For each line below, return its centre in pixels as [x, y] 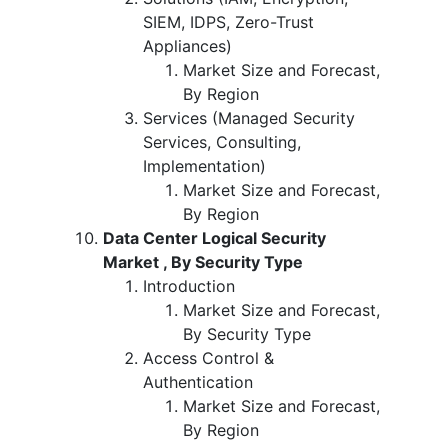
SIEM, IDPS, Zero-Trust [228, 21]
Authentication [198, 381]
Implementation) [204, 165]
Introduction [189, 285]
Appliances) [187, 45]
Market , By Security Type [203, 261]
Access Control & [208, 357]
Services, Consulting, [222, 141]
